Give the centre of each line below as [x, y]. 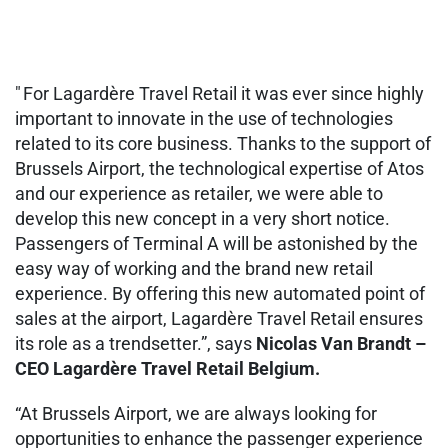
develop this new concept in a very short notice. [202, 218]
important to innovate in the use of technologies [204, 118]
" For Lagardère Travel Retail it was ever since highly [219, 93]
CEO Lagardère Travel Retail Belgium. [169, 368]
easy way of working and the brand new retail [194, 268]
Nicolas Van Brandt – [341, 343]
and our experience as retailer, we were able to [199, 193]
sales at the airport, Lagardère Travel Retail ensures [219, 318]
